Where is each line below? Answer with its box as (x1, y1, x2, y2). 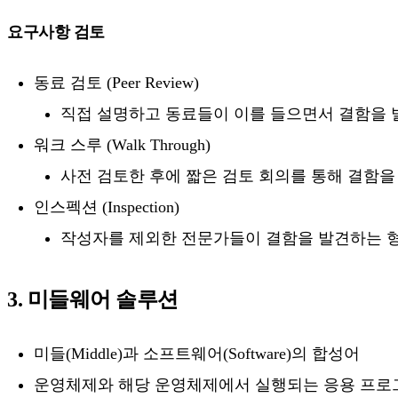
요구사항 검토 (7, 22, 105, 41)
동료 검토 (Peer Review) (34, 73, 199, 92)
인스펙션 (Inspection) (34, 197, 179, 216)
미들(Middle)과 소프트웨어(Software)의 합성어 (34, 345, 360, 363)
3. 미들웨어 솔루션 (7, 287, 179, 311)
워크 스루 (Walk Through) (34, 135, 211, 154)
